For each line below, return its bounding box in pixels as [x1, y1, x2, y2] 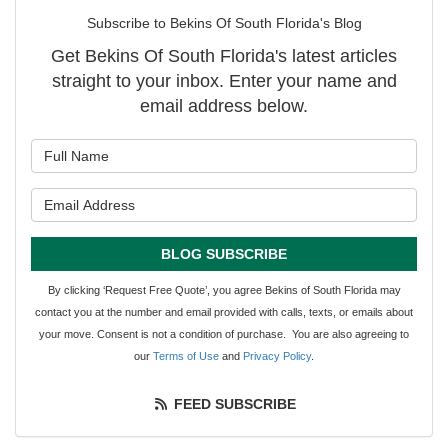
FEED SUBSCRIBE [169, 396, 296, 413]
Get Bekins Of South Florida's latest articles [51, 46, 397, 67]
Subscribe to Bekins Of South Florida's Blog [86, 15, 362, 32]
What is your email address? [223, 190, 417, 207]
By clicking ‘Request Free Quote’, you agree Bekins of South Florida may [47, 284, 401, 297]
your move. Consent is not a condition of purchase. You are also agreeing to [39, 328, 409, 341]
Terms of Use [153, 350, 219, 363]
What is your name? [223, 141, 359, 158]
